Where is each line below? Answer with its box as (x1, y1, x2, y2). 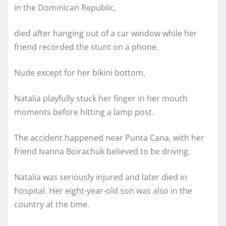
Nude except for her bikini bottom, (14, 67, 145, 79)
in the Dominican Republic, (14, 2, 116, 14)
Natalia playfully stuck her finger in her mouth (14, 93, 188, 104)
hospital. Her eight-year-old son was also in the (14, 185, 192, 197)
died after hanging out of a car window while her (14, 28, 197, 39)
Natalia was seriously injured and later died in (14, 172, 187, 183)
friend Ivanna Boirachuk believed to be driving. (14, 146, 190, 157)
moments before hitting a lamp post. (14, 106, 154, 118)
